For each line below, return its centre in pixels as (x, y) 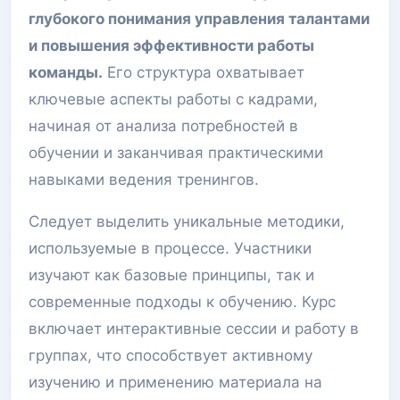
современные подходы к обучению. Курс (182, 302)
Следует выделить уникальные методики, (187, 221)
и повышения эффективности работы (171, 46)
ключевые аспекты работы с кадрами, (173, 99)
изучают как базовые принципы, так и (171, 275)
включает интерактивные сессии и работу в (194, 329)
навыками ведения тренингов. (144, 179)
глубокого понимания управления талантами (199, 19)
